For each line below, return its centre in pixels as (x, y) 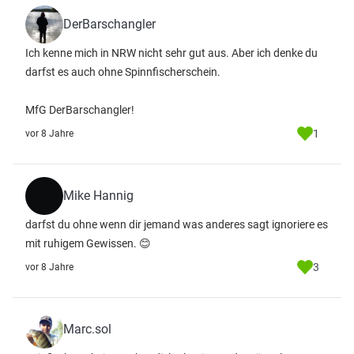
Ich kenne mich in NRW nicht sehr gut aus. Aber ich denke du (171, 53)
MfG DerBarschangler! (80, 110)
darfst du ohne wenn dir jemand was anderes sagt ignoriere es (177, 224)
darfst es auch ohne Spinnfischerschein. (123, 72)
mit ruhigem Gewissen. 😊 (88, 243)
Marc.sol (87, 329)
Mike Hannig (98, 196)
